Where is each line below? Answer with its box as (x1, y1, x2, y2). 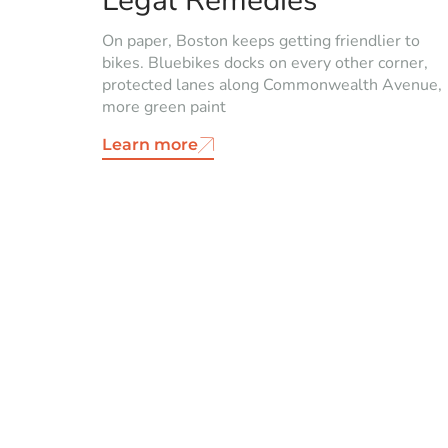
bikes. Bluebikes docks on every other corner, (102, 51, 428, 74)
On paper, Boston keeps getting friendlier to (102, 29, 420, 52)
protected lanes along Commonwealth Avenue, (102, 73, 442, 96)
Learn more (102, 134, 198, 154)
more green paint (102, 95, 226, 118)
